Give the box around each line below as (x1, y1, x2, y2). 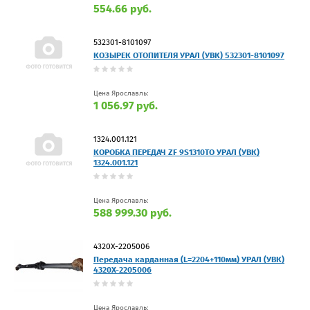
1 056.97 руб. (93, 98, 158, 112)
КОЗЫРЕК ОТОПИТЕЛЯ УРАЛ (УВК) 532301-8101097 (93, 50, 284, 60)
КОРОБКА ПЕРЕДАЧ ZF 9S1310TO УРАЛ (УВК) (93, 147, 259, 157)
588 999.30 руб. (93, 206, 172, 219)
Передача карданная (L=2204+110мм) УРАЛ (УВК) (93, 254, 284, 264)
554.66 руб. (93, 1, 152, 15)
